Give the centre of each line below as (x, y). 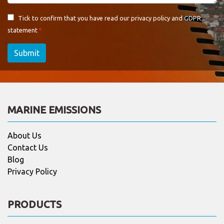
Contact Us (28, 147)
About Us (24, 135)
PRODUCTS (34, 204)
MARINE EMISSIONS (54, 109)
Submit (27, 53)
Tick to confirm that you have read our (74, 18)
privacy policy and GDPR (166, 18)
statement (22, 30)
